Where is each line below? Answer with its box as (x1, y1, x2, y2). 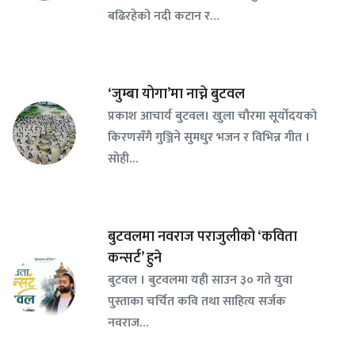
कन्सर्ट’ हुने (108, 246, 162, 271)
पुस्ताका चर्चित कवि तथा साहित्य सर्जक (108, 291, 286, 312)
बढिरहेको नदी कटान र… (108, 6, 219, 27)
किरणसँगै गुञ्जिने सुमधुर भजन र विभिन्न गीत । (108, 127, 310, 148)
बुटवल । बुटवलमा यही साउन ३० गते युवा (108, 269, 292, 291)
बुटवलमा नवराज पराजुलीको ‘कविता (108, 225, 297, 250)
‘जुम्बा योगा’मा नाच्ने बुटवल (108, 82, 245, 107)
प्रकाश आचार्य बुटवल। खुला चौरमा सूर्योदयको (108, 105, 317, 127)
